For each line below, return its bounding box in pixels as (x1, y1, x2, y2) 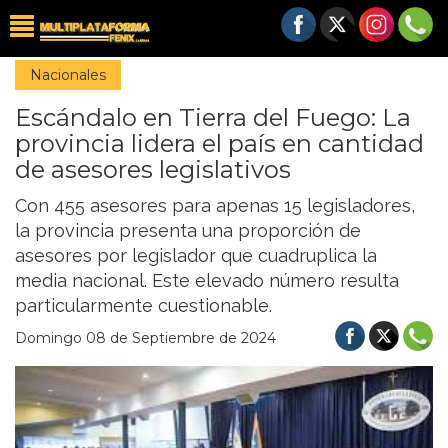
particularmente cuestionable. (15, 295, 272, 316)
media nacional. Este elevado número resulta (15, 270, 399, 291)
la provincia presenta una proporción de (15, 220, 361, 241)
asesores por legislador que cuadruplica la (15, 245, 377, 266)
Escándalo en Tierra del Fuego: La (15, 103, 411, 132)
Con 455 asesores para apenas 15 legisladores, (15, 195, 415, 216)
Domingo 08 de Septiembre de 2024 (15, 329, 276, 347)
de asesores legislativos (15, 155, 291, 184)
